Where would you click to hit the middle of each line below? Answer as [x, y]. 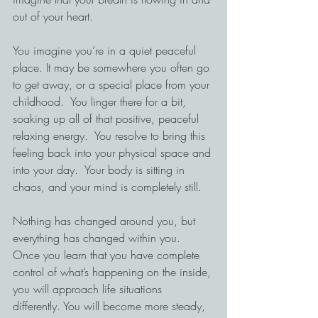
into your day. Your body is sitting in [100, 170]
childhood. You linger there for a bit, [101, 102]
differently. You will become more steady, [111, 306]
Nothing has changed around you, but [106, 221]
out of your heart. [53, 16]
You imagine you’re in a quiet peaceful [106, 50]
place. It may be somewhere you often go [113, 67]
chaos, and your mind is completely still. [107, 187]
